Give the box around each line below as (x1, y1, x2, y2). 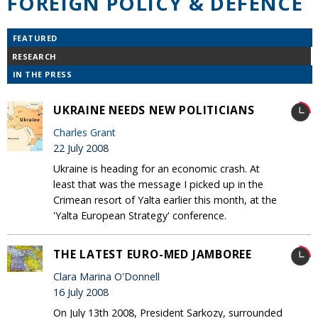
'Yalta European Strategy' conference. (53, 208, 226, 222)
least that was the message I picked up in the (53, 177, 263, 191)
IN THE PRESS (12, 69, 72, 80)
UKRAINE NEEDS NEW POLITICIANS (53, 102, 255, 118)
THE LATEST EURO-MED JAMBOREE (53, 246, 253, 262)
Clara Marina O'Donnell (53, 269, 160, 283)
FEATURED (12, 32, 57, 43)
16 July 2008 (53, 285, 109, 299)
